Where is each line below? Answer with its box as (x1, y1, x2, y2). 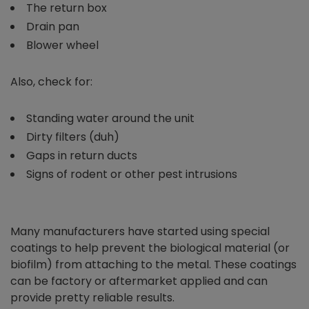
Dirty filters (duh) (26, 129, 119, 146)
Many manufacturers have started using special (10, 223, 270, 240)
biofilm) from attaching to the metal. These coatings (10, 257, 297, 273)
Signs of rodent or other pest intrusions (26, 166, 237, 183)
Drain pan (26, 19, 79, 35)
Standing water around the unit (26, 110, 195, 127)
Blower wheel (26, 37, 99, 54)
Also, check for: (10, 74, 92, 90)
